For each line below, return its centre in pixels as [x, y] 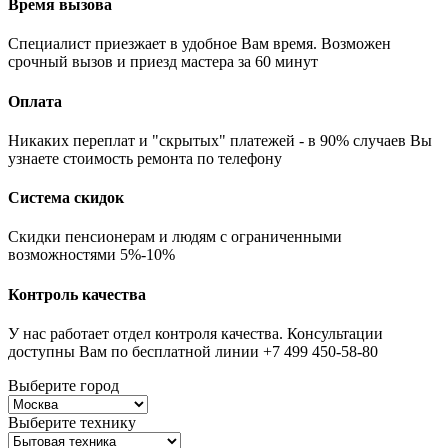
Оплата [35, 101]
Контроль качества [77, 294]
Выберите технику [72, 422]
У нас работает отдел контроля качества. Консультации [195, 333]
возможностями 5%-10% [91, 255]
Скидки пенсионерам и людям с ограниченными [175, 237]
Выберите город [63, 385]
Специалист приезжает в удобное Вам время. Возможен [199, 44]
